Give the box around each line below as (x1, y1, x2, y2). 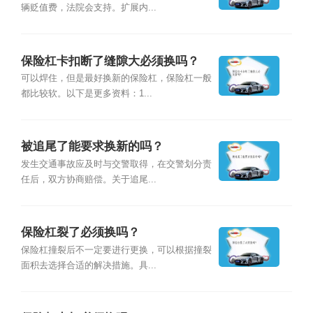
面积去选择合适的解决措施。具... (20, 260, 156, 270)
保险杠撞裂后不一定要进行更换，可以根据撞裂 (20, 245, 212, 255)
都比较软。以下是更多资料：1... (20, 88, 152, 99)
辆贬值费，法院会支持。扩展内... (20, 3, 156, 13)
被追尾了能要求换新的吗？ (20, 140, 163, 154)
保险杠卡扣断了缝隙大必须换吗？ (20, 54, 199, 68)
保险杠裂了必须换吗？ (20, 226, 140, 240)
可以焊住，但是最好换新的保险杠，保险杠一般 (20, 73, 212, 83)
